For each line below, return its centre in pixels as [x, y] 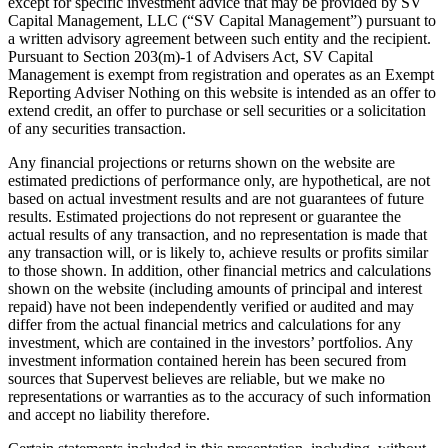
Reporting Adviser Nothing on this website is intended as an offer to [222, 93]
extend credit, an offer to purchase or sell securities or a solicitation [217, 111]
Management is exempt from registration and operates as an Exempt [221, 75]
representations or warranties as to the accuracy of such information [219, 397]
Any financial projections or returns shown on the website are [201, 163]
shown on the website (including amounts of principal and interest [215, 289]
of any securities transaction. [97, 129]
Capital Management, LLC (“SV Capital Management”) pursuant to [222, 21]
